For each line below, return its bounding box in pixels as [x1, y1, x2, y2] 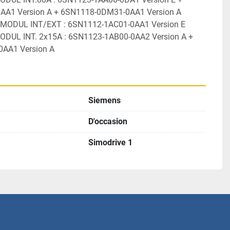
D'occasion [88, 117, 127, 126]
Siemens [88, 95, 121, 105]
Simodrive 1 [88, 138, 132, 147]
